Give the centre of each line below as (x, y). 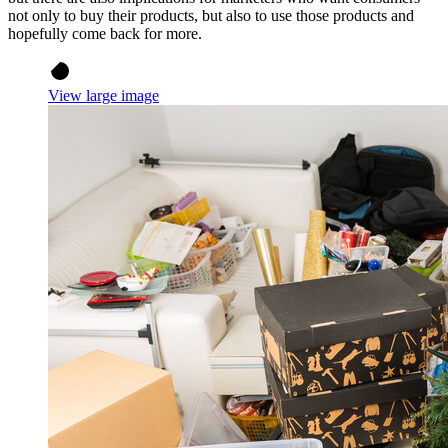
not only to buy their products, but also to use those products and (211, 15)
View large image (103, 95)
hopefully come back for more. (105, 33)
